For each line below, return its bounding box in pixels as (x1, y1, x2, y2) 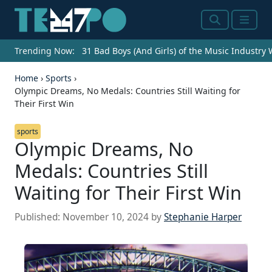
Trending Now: (15, 45, 75, 57)
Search (209, 19, 243, 35)
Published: (15, 211, 63, 224)
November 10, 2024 (63, 211, 149, 224)
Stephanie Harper (164, 211, 242, 224)
